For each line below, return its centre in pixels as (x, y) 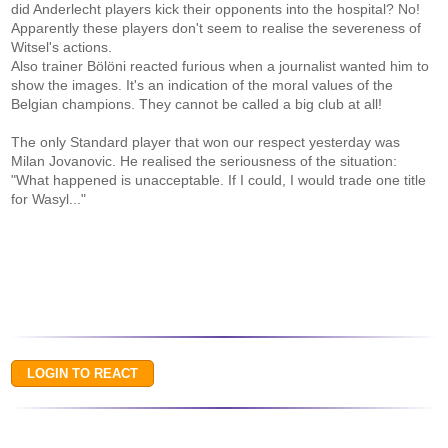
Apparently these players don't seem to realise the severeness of (216, 28)
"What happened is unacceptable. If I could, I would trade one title (219, 180)
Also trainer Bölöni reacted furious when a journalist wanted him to (220, 66)
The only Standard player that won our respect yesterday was (206, 142)
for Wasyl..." (49, 199)
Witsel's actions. (62, 47)
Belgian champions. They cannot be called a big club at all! (197, 104)
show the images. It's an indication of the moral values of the (202, 85)
